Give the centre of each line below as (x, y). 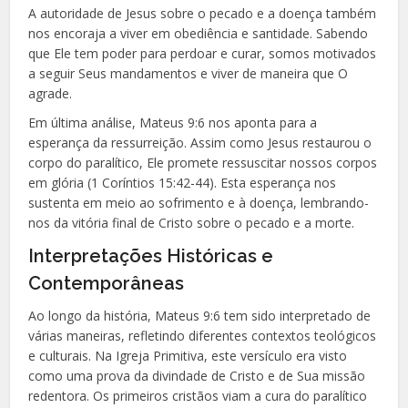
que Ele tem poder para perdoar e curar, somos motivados (203, 53)
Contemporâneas (107, 283)
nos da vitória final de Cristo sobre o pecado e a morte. (192, 222)
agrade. (51, 93)
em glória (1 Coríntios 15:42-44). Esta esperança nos (183, 182)
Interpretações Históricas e (151, 255)
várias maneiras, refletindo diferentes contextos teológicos (203, 335)
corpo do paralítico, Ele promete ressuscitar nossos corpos (203, 162)
